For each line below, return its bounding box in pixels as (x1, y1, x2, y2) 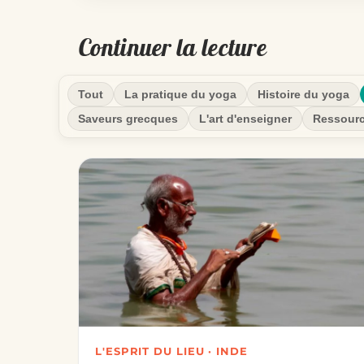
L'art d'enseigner (199, 111, 292, 125)
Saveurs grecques (78, 111, 178, 125)
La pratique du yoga (124, 87, 236, 101)
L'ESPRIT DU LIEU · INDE (95, 344, 248, 358)
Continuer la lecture (78, 31, 266, 63)
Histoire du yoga (258, 87, 349, 101)
